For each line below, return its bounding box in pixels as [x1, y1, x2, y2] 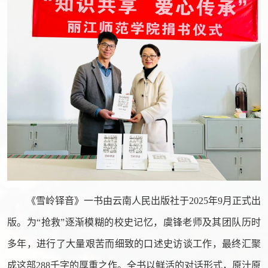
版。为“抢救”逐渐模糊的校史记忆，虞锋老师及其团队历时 [7, 217, 261, 228]
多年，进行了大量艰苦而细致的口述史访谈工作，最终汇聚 [7, 239, 261, 249]
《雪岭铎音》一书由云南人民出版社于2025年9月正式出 [26, 196, 261, 206]
